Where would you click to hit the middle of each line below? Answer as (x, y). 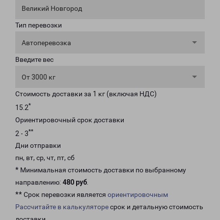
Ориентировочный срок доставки (70, 120)
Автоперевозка (46, 43)
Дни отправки (38, 146)
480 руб (75, 182)
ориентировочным (138, 195)
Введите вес (34, 59)
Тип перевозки (39, 25)
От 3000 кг (39, 77)
